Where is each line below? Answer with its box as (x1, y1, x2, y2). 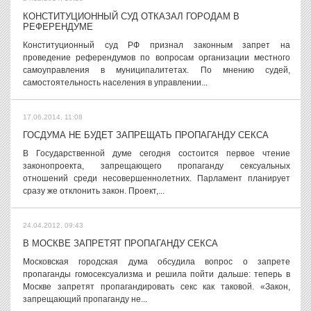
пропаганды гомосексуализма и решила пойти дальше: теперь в (23, 269, 290, 279)
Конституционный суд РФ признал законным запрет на (23, 40, 290, 50)
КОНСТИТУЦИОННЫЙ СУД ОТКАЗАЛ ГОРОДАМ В (23, 11, 239, 22)
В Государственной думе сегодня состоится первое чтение (23, 149, 290, 158)
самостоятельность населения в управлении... (23, 78, 208, 87)
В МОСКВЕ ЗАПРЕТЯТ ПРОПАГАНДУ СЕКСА (23, 238, 218, 249)
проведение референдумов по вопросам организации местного (23, 53, 290, 62)
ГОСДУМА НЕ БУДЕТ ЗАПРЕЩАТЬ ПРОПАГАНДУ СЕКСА (23, 130, 269, 140)
